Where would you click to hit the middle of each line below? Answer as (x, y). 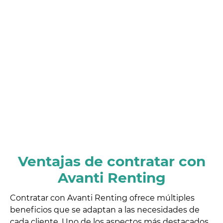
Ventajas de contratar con (111, 161)
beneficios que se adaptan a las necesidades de (105, 210)
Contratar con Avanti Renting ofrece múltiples (102, 198)
